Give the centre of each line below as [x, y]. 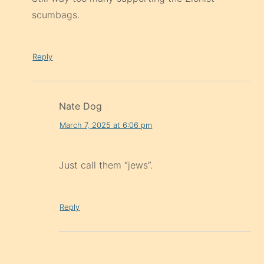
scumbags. [56, 15]
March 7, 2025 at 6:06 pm [106, 125]
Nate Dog [81, 106]
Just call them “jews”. [106, 165]
